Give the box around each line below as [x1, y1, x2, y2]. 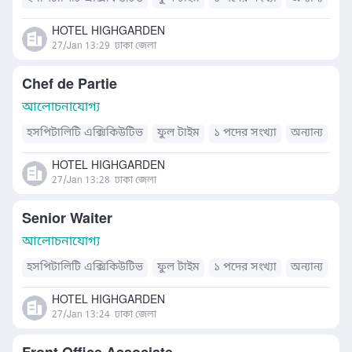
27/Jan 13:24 [52, 309, 110, 321]
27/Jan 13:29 [52, 40, 110, 53]
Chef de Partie [22, 75, 117, 94]
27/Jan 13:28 [52, 174, 110, 187]
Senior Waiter [22, 210, 112, 229]
